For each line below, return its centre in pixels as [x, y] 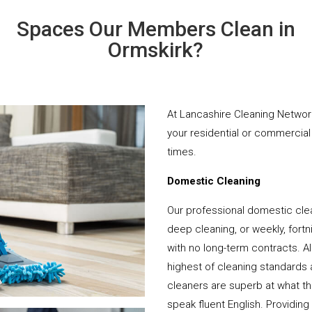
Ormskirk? [156, 49]
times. [182, 151]
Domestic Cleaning [214, 181]
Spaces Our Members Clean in [156, 29]
